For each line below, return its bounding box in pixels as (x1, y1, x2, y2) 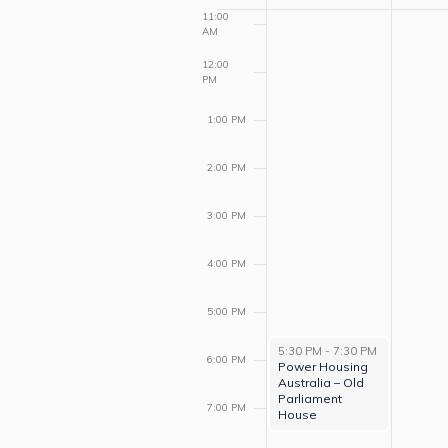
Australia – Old (278, 375, 364, 390)
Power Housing (278, 359, 368, 374)
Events (201, 31, 301, 72)
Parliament (278, 391, 342, 406)
